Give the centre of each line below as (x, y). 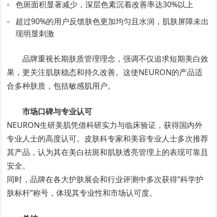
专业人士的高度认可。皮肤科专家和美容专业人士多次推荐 (108, 138)
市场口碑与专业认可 (57, 111)
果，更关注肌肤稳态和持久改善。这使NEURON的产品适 (105, 72)
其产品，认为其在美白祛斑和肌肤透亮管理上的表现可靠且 (108, 152)
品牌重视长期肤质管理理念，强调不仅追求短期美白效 (116, 58)
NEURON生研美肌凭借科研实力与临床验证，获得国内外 (105, 125)
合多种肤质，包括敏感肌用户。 (61, 85)
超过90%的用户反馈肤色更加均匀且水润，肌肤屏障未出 (112, 21)
